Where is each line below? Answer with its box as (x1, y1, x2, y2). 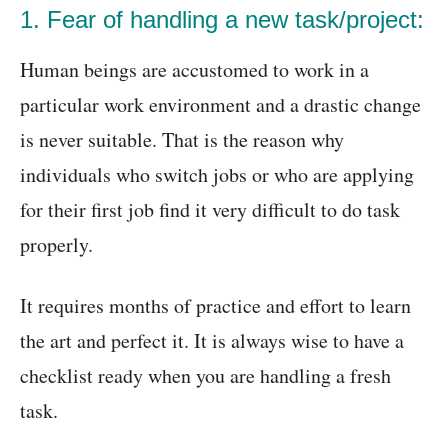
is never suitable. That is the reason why (20, 126, 344, 154)
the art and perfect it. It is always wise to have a (20, 327, 404, 355)
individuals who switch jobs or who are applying (20, 161, 414, 189)
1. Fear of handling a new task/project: (20, 6, 424, 34)
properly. (20, 231, 93, 259)
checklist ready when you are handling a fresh (20, 362, 391, 390)
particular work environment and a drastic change (20, 91, 421, 119)
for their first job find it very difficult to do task (20, 196, 400, 224)
